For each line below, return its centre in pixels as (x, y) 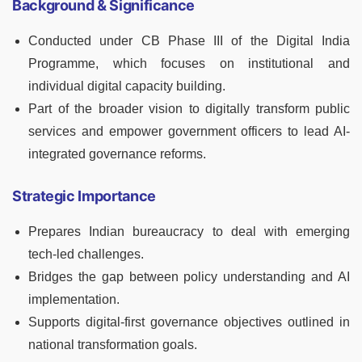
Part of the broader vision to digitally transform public (189, 109)
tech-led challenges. (86, 255)
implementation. (74, 300)
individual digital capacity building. (127, 86)
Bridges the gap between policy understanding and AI (189, 277)
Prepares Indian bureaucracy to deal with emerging (189, 232)
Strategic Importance (84, 196)
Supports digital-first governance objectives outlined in (189, 322)
